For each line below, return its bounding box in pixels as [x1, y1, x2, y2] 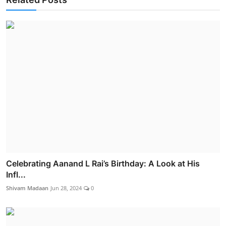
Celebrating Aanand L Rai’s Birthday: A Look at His [6, 158, 200, 169]
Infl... [6, 169, 26, 180]
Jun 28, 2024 [50, 184, 82, 192]
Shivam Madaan [6, 184, 48, 192]
